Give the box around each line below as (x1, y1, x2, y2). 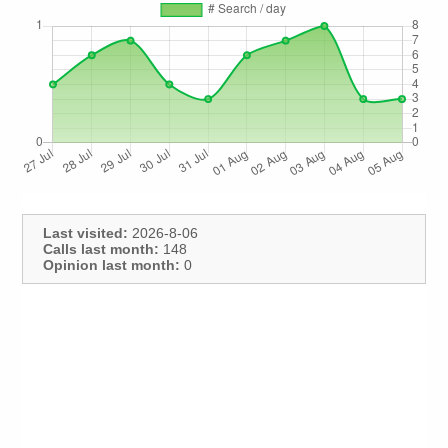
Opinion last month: (43, 257, 181, 274)
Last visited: (43, 225, 129, 242)
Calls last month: (43, 241, 160, 258)
